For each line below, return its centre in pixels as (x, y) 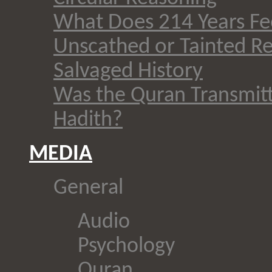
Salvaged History (128, 71)
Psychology (126, 246)
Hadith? (88, 120)
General (88, 188)
